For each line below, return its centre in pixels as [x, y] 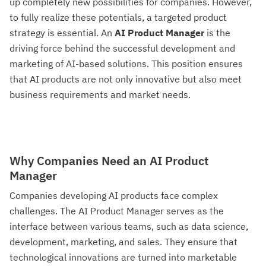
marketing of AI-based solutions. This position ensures [126, 64]
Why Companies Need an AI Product [109, 161]
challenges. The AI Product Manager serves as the [117, 211]
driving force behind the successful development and [122, 48]
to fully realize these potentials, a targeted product [118, 17]
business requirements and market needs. [100, 94]
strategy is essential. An [62, 33]
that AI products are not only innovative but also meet [126, 79]
